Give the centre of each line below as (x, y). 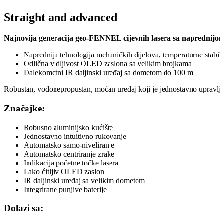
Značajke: (24, 108)
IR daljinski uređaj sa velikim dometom (84, 180)
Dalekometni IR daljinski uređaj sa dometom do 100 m (108, 73)
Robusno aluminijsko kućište (68, 127)
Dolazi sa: (24, 208)
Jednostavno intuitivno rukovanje (75, 136)
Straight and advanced (61, 17)
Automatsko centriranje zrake (69, 154)
